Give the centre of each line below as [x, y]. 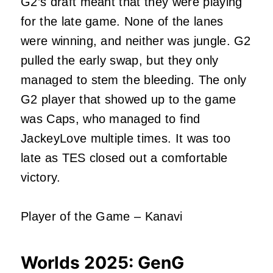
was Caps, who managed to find [111, 119]
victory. [41, 177]
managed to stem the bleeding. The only [134, 80]
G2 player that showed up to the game [129, 99]
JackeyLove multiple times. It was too [126, 138]
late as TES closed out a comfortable [124, 158]
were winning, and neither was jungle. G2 [136, 41]
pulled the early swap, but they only [120, 60]
